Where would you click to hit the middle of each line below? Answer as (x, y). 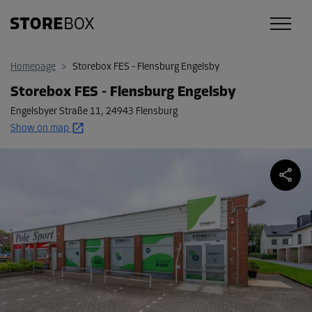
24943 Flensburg (142, 112)
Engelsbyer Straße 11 (56, 112)
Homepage (33, 67)
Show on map (40, 128)
